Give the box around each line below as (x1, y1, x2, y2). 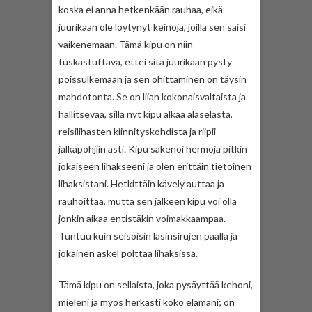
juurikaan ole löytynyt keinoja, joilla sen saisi (58, 20, 246, 33)
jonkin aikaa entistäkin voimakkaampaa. (58, 212, 226, 224)
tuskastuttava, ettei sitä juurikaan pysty (58, 55, 232, 68)
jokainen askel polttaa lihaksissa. (58, 247, 198, 259)
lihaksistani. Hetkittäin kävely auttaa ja (58, 177, 224, 189)
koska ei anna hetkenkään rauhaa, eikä (58, 3, 223, 15)
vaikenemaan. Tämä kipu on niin (58, 38, 193, 50)
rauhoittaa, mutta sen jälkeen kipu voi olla (58, 194, 237, 207)
